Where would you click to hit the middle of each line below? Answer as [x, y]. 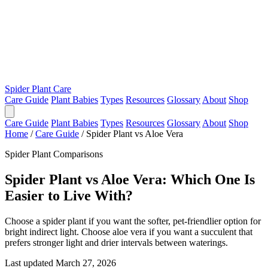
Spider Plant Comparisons [54, 154]
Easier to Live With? [69, 195]
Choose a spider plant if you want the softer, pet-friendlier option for [133, 221]
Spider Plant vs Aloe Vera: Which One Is [130, 179]
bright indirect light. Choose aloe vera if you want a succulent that [129, 232]
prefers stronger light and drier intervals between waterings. [116, 242]
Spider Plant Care [38, 89]
